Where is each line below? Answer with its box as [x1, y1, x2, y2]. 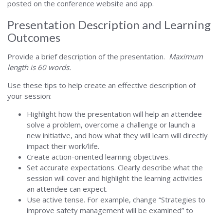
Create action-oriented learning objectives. [27, 152, 170, 162]
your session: [7, 91, 52, 101]
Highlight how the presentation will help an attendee [27, 109, 202, 119]
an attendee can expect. [27, 184, 108, 194]
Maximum [169, 52, 203, 61]
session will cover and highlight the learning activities [27, 173, 202, 183]
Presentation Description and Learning [7, 18, 211, 32]
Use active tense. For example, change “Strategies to [27, 195, 205, 204]
